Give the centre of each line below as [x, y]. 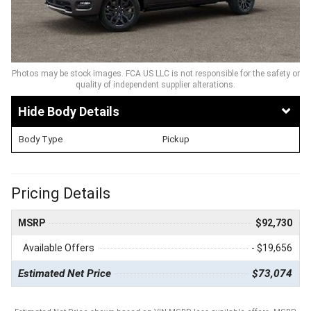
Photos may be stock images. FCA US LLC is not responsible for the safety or [155, 73]
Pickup [176, 139]
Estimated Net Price [65, 273]
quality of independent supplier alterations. [155, 84]
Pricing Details [61, 193]
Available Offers [59, 247]
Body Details [83, 111]
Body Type [41, 139]
